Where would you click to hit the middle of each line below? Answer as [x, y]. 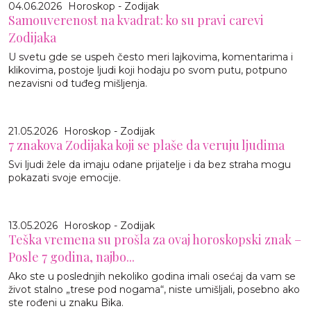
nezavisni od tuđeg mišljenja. [78, 83]
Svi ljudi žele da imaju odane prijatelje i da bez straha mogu [150, 164]
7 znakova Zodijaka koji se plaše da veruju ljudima [146, 145]
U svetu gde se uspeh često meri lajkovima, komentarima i [151, 57]
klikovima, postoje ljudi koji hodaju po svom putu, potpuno [148, 70]
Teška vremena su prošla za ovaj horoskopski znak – [155, 239]
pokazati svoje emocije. [65, 177]
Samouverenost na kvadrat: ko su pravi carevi [136, 20]
